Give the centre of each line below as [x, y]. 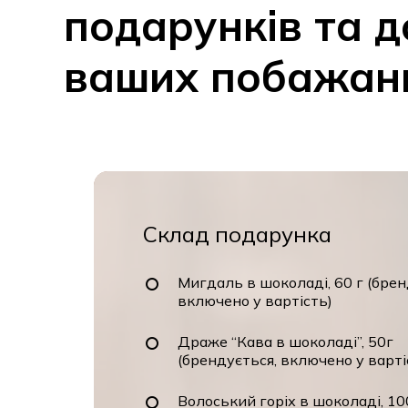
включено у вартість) [255, 301]
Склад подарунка [238, 234]
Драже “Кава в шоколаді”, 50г [286, 342]
